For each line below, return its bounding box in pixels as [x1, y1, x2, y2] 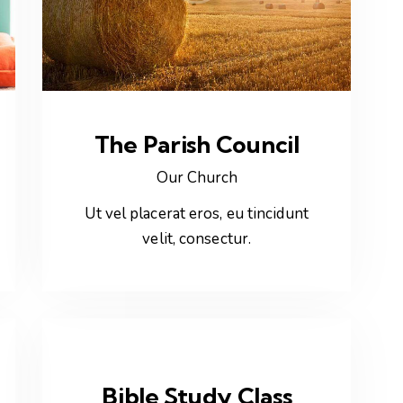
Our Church [156, 167, 237, 189]
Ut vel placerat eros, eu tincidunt [85, 202, 309, 224]
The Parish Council [94, 130, 300, 160]
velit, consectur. [142, 228, 252, 249]
